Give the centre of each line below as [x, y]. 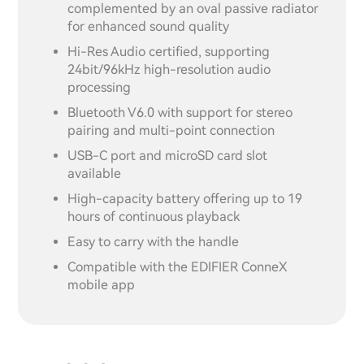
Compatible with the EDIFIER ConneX [178, 266]
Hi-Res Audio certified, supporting [169, 51]
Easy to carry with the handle [154, 241]
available [95, 173]
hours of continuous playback [154, 216]
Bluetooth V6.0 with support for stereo [180, 112]
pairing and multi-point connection [171, 130]
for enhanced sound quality [149, 26]
